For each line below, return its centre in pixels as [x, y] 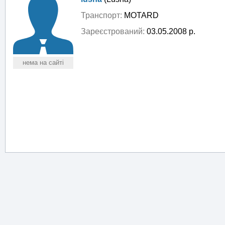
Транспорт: [101, 15]
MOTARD [140, 15]
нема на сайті [43, 63]
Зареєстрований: [113, 31]
